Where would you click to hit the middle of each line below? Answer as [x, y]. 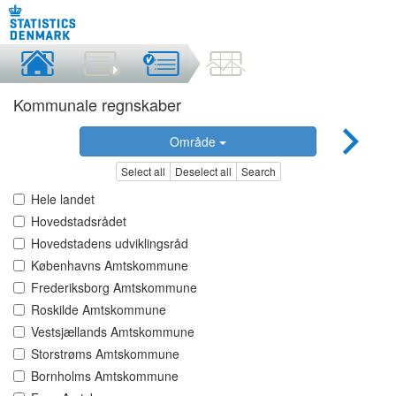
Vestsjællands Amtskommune [113, 332]
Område [194, 141]
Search [258, 171]
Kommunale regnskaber [97, 104]
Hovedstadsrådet [79, 221]
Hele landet [63, 199]
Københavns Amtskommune [110, 266]
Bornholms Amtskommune [105, 376]
